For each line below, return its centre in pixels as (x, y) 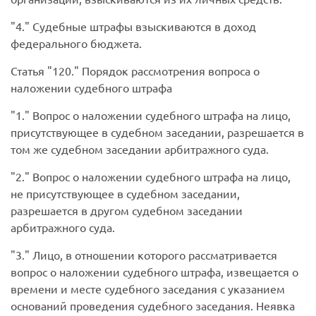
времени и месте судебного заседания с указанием (148, 289)
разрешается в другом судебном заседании (127, 211)
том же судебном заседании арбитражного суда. (140, 149)
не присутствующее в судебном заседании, (125, 194)
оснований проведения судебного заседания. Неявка (153, 306)
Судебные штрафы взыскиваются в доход (143, 26)
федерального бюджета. (76, 43)
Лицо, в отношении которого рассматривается (153, 255)
